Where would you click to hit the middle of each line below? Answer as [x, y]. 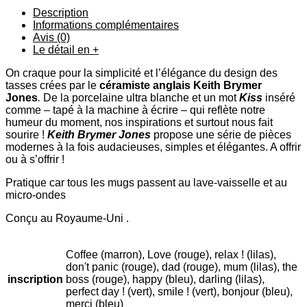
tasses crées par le [52, 85]
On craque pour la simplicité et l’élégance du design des [142, 73]
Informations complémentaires [106, 25]
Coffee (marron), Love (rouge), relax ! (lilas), [171, 254]
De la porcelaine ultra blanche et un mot [140, 97]
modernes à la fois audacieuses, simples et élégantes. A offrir [153, 147]
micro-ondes [36, 195]
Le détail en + [66, 49]
